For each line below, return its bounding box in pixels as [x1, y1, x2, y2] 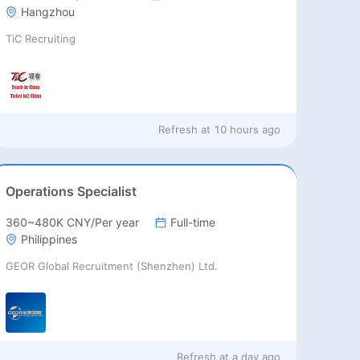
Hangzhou [21, 5, 76, 19]
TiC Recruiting [6, 32, 76, 46]
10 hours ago [214, 123, 281, 137]
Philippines [21, 232, 78, 247]
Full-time [170, 215, 216, 230]
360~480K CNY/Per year [6, 215, 140, 230]
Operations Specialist [6, 183, 137, 200]
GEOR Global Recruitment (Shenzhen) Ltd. [6, 260, 219, 273]
